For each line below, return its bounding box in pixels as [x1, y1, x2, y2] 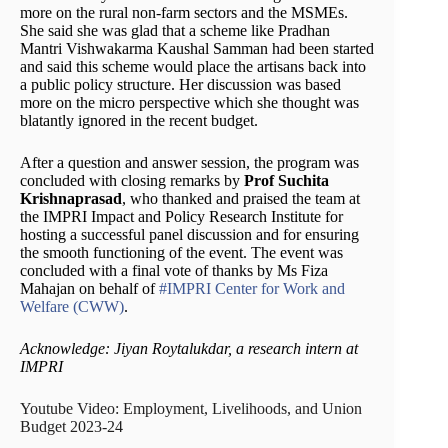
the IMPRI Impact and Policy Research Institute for [20, 207, 343, 225]
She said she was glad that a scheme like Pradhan [20, 21, 330, 39]
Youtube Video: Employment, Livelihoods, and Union [20, 399, 362, 417]
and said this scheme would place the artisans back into [20, 57, 366, 75]
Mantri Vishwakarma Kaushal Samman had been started [20, 39, 374, 57]
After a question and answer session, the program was [20, 153, 359, 171]
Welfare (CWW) [20, 297, 124, 315]
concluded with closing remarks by [20, 171, 244, 189]
